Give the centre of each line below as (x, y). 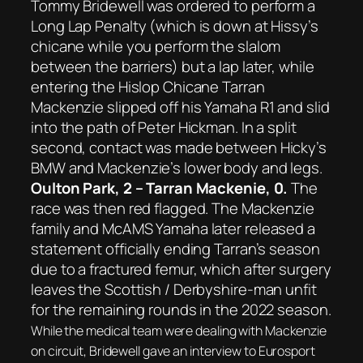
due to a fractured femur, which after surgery (181, 269)
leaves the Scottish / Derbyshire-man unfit (174, 290)
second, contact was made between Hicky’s (179, 148)
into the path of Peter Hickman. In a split (164, 128)
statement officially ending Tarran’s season (175, 249)
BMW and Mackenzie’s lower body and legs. (177, 168)
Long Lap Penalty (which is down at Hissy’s (175, 26)
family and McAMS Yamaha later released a (173, 229)
